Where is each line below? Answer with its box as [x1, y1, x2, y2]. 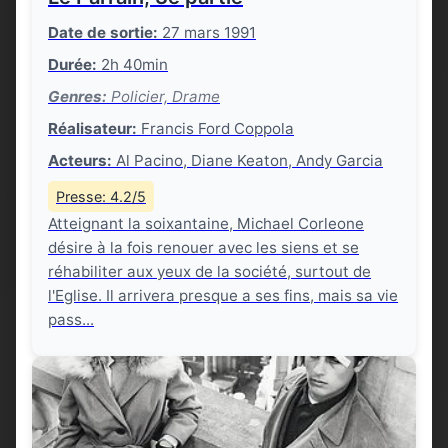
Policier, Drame [107, 87, 220, 106]
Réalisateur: [48, 119, 137, 138]
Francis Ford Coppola [137, 119, 294, 138]
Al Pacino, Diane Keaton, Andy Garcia [112, 151, 383, 170]
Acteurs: [48, 151, 112, 170]
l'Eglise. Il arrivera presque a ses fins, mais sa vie [48, 286, 398, 305]
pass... [48, 310, 94, 329]
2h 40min [97, 55, 168, 74]
